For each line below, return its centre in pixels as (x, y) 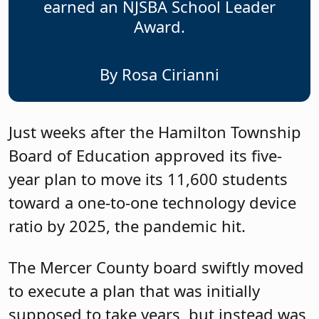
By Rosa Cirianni (159, 74)
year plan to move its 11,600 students (148, 179)
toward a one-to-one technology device (152, 203)
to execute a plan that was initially (134, 290)
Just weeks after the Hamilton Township (155, 132)
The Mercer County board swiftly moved (156, 267)
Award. (159, 26)
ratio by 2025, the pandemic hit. (127, 226)
